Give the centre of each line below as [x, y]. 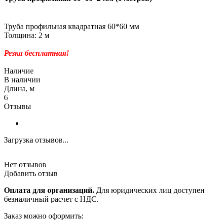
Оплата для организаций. [49, 190]
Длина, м [19, 89]
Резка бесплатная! [37, 53]
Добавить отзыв [31, 174]
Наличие [19, 71]
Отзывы [18, 107]
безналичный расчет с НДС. [51, 199]
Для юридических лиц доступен [149, 190]
